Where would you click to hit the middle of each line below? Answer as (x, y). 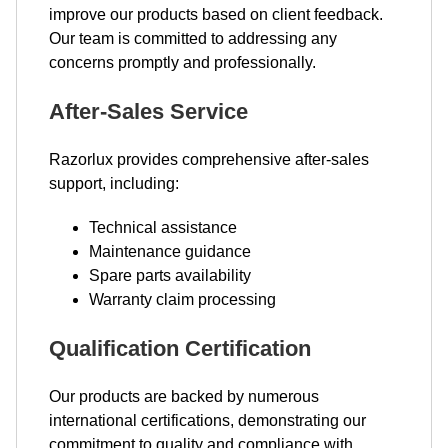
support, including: (114, 183)
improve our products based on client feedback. (216, 14)
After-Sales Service (148, 111)
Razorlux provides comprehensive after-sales (209, 159)
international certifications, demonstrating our (207, 420)
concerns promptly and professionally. (182, 62)
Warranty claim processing (182, 299)
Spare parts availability (170, 275)
